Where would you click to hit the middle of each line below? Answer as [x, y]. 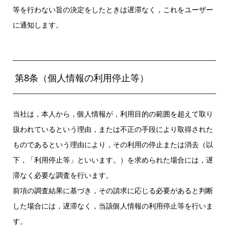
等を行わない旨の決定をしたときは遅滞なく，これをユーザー [113, 9]
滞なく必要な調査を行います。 [63, 175]
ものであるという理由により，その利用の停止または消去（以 [113, 144]
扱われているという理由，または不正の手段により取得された [113, 129]
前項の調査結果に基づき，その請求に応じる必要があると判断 [113, 190]
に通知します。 [38, 25]
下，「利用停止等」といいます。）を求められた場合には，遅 [113, 159]
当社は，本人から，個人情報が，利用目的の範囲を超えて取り [113, 113]
